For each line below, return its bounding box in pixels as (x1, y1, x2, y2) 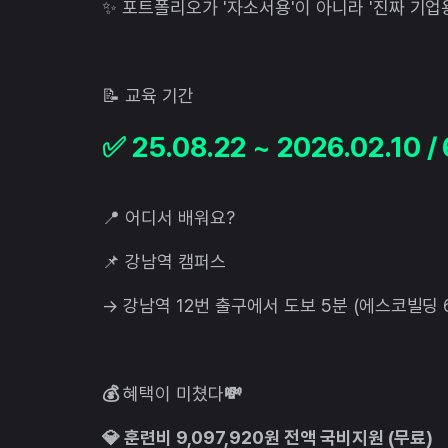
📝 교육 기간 (102, 84, 194, 106)
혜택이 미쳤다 (122, 382, 224, 404)
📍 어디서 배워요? (102, 206, 235, 228)
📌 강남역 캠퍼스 (102, 250, 226, 272)
